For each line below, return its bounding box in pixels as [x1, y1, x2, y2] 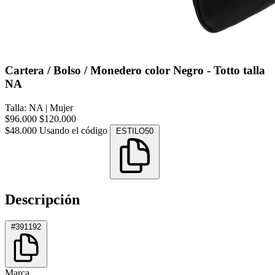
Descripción [5, 191, 80, 207]
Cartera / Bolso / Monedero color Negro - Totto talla [5, 63, 265, 77]
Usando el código [39, 125, 110, 136]
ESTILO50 [116, 126, 153, 136]
